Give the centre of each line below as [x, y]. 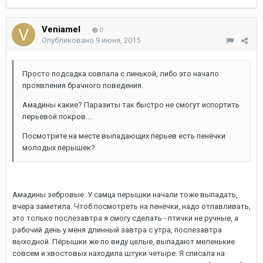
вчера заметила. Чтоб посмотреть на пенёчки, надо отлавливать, [131, 206]
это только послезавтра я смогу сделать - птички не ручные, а [125, 218]
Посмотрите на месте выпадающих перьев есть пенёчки [124, 136]
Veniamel [61, 29]
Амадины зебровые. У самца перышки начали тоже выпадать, [125, 195]
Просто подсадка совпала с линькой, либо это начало [121, 74]
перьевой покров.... [58, 117]
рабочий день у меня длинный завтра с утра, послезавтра [117, 230]
